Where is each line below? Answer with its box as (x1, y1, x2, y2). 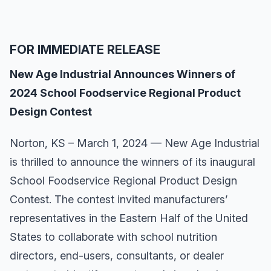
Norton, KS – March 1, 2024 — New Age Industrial (10, 137, 260, 150)
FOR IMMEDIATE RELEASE (10, 42, 160, 57)
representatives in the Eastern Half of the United (10, 212, 248, 225)
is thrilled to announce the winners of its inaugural (10, 155, 255, 169)
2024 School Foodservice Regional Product (10, 86, 241, 99)
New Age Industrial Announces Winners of (10, 67, 235, 80)
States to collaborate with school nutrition (10, 230, 217, 244)
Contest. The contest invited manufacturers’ (10, 193, 227, 206)
